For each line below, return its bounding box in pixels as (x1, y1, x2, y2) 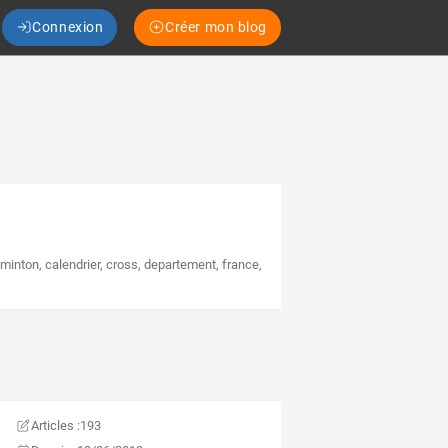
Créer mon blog (165, 18, 267, 35)
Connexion (32, 18, 104, 35)
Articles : (31, 418, 81, 434)
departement (144, 257, 217, 273)
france (222, 257, 260, 273)
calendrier (45, 257, 101, 273)
